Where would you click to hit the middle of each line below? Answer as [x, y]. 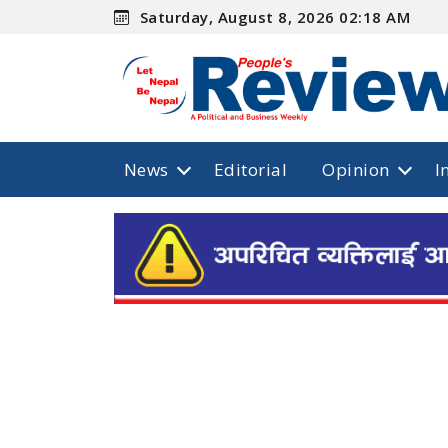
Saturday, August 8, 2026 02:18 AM [273, 17]
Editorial [250, 169]
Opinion [356, 169]
